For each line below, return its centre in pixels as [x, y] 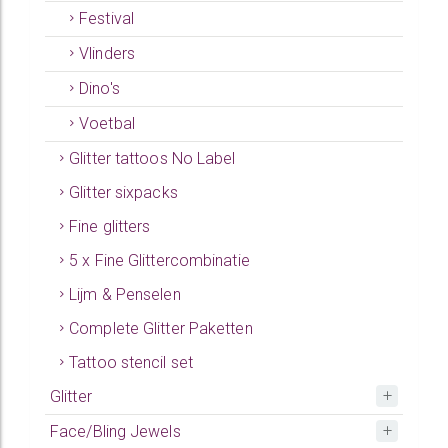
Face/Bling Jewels [115, 431]
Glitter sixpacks [123, 192]
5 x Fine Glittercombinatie [159, 260]
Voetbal [107, 123]
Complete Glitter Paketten [161, 328]
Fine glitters [110, 226]
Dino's [99, 88]
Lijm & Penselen [125, 294]
